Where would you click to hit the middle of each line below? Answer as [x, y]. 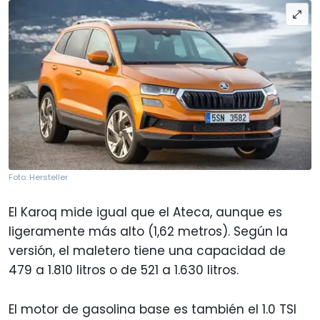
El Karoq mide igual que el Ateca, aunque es [145, 212]
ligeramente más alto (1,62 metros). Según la [148, 232]
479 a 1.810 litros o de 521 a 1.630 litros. [125, 270]
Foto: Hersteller [38, 177]
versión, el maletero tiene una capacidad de [147, 251]
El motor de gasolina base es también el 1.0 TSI [152, 310]
